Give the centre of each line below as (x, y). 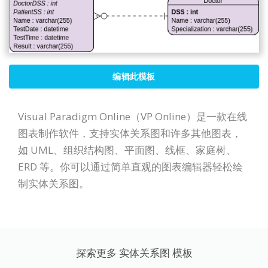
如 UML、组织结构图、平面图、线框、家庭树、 (127, 150)
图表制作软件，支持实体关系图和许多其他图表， (130, 133)
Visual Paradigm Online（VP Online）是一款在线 (133, 116)
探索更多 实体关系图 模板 (134, 252)
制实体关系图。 (54, 183)
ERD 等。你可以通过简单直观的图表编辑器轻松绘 (130, 166)
